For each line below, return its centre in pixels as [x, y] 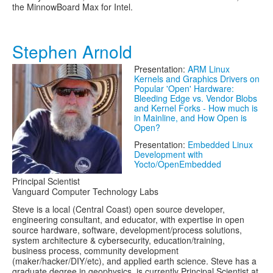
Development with [168, 154]
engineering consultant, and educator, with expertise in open [128, 219]
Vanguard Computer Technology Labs [85, 191]
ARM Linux [209, 69]
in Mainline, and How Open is [190, 118]
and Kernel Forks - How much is [196, 108]
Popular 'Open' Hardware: [184, 88]
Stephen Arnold [72, 51]
